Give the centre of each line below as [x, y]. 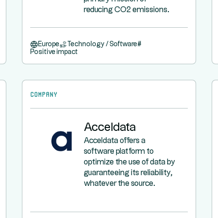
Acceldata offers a [115, 141]
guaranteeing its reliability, [128, 173]
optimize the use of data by [130, 162]
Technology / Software [102, 44]
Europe [49, 44]
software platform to [119, 152]
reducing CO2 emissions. [127, 10]
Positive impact [54, 52]
